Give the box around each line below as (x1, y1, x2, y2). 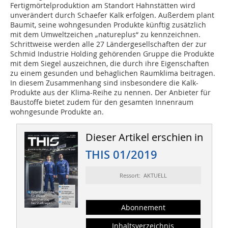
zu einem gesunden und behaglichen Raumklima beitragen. (10, 68, 215, 78)
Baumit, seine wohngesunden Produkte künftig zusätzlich (10, 20, 206, 30)
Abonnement (121, 203, 165, 213)
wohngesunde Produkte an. (10, 107, 104, 117)
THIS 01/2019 (85, 147, 157, 163)
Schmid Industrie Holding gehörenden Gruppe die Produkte (10, 49, 214, 59)
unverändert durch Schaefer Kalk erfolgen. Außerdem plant (10, 10, 214, 20)
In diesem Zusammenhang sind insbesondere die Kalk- (10, 78, 198, 88)
